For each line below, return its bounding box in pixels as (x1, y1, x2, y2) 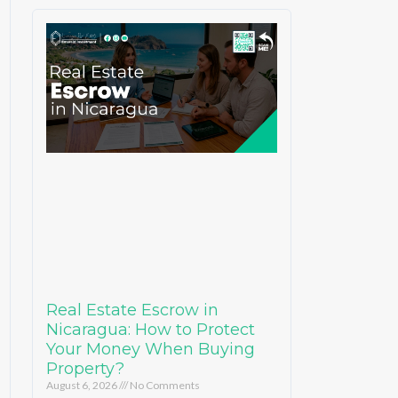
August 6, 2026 (46, 378, 120, 392)
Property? (46, 358, 125, 378)
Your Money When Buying (46, 338, 256, 359)
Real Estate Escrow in (46, 299, 219, 320)
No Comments (128, 378, 201, 392)
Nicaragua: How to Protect (46, 319, 256, 339)
